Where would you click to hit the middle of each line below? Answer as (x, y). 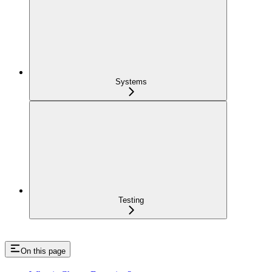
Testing (131, 200)
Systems (131, 82)
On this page (43, 251)
